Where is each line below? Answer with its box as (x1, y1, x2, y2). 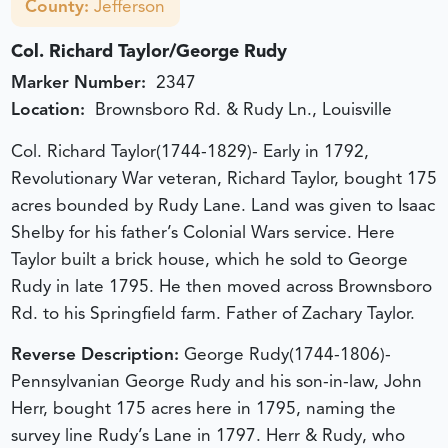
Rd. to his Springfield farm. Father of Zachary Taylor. (10, 301, 415, 324)
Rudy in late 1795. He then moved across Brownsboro (10, 274, 432, 297)
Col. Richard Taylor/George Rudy (10, 40, 287, 63)
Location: (10, 98, 90, 121)
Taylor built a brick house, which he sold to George (10, 247, 408, 270)
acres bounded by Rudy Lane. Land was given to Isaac (10, 193, 435, 216)
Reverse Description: (10, 343, 179, 366)
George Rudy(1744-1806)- (183, 343, 391, 366)
